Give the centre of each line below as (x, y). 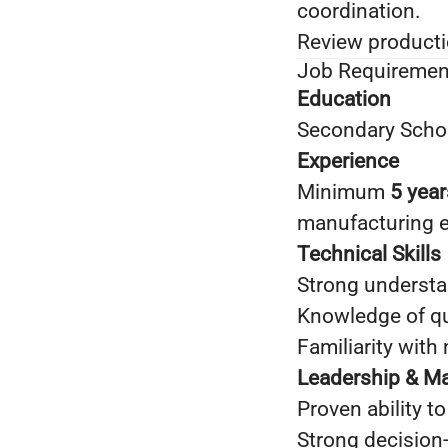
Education (344, 99)
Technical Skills (369, 254)
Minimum (343, 192)
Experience (348, 161)
